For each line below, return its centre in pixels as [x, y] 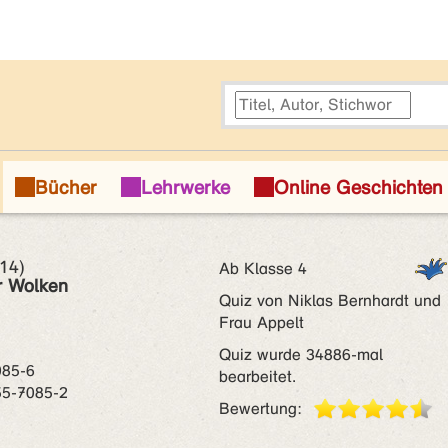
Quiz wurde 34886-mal [301, 354]
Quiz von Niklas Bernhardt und [330, 300]
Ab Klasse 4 [263, 268]
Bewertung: [260, 408]
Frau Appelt [261, 322]
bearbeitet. [257, 376]
